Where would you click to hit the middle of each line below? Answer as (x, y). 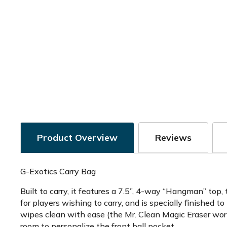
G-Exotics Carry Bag (58, 171)
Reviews (173, 138)
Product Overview (77, 138)
